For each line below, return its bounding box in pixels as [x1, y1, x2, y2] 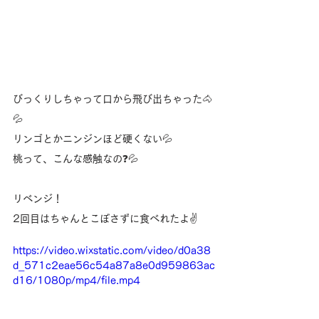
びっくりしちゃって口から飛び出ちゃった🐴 [13, 94, 212, 105]
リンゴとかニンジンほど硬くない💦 [13, 134, 172, 145]
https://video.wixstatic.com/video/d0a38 [13, 246, 211, 256]
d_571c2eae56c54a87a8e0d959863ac [13, 261, 215, 271]
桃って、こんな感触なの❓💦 [13, 154, 138, 164]
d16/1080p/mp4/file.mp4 [13, 276, 140, 286]
